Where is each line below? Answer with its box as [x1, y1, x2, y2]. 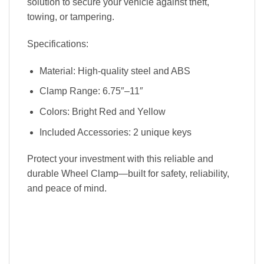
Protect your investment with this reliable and [27, 154, 213, 164]
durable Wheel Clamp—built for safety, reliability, [27, 169, 229, 179]
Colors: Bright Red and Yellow [39, 106, 166, 117]
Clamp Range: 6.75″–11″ [39, 86, 143, 97]
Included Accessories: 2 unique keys [39, 127, 192, 137]
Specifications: [27, 38, 88, 49]
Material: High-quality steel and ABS [39, 65, 190, 76]
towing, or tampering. [27, 12, 114, 22]
